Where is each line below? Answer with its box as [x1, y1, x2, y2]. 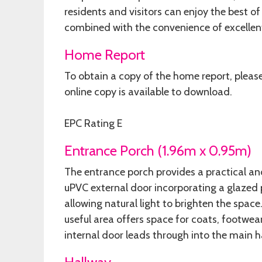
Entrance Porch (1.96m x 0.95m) [64, 142, 251, 160]
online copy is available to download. [64, 85, 232, 99]
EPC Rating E [64, 117, 122, 130]
